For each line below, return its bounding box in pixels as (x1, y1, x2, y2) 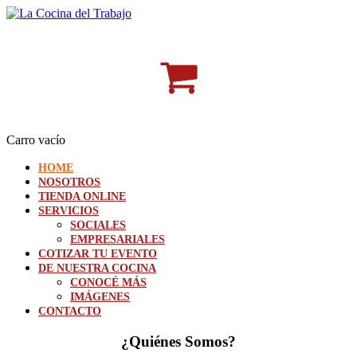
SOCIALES (70, 219, 126, 231)
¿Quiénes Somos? (121, 332, 236, 350)
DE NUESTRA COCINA (38, 262, 156, 274)
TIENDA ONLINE (38, 190, 126, 202)
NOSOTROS (38, 176, 100, 188)
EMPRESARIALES (70, 233, 165, 245)
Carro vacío (6, 133, 65, 147)
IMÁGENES (70, 291, 130, 303)
